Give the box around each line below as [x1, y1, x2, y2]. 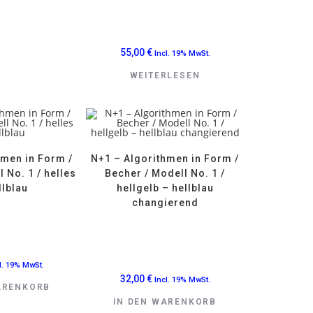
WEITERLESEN [129, 71, 201, 81]
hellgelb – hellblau [116, 182, 214, 194]
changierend [131, 196, 198, 208]
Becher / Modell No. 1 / [105, 167, 226, 179]
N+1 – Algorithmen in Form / [91, 152, 240, 164]
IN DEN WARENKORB [113, 296, 217, 307]
